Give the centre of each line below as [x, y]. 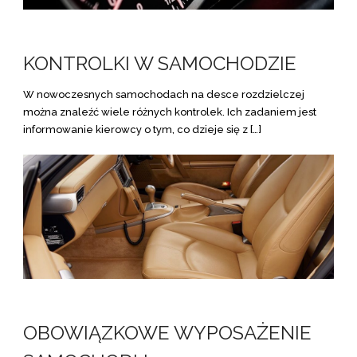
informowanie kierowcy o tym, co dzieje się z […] [142, 129]
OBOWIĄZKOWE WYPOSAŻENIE [167, 333]
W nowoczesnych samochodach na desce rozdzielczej [164, 94]
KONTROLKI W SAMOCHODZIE [162, 63]
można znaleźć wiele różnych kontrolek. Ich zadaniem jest [170, 112]
